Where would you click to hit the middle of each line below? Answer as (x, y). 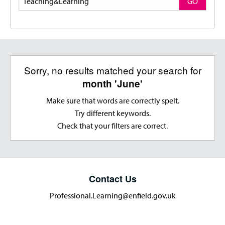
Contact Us (113, 179)
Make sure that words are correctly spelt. (113, 101)
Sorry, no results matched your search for (113, 70)
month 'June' (113, 84)
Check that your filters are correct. (113, 126)
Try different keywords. (113, 113)
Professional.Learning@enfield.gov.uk (113, 196)
